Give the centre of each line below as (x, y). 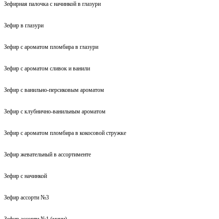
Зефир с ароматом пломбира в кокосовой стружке (65, 133)
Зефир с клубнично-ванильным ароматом (55, 111)
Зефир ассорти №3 (26, 197)
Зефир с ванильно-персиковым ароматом (54, 90)
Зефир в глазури (24, 25)
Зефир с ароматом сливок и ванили (47, 68)
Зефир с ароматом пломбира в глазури (51, 47)
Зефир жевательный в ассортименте (47, 154)
